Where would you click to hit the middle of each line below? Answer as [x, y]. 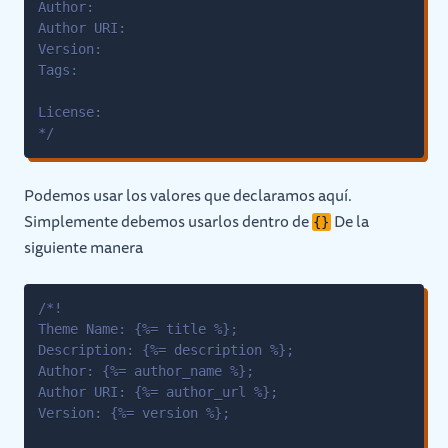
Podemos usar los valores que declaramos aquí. [188, 195]
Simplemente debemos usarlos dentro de [168, 221]
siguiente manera [83, 247]
